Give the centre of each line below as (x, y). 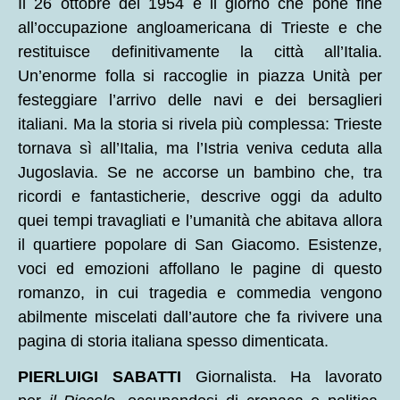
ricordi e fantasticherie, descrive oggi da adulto (200, 196)
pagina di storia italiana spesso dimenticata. (173, 341)
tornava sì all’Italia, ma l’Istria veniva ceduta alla (200, 148)
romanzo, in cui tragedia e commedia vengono (200, 293)
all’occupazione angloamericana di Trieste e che (200, 28)
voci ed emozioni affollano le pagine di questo (200, 269)
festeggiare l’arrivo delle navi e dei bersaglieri (200, 100)
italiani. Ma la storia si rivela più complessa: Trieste (200, 124)
